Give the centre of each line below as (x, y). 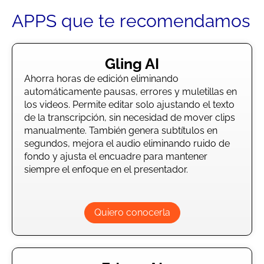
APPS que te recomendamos (131, 21)
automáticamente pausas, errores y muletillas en (131, 92)
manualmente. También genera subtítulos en (121, 131)
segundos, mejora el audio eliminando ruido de (127, 143)
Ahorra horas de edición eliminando (101, 79)
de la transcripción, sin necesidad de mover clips (130, 118)
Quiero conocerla (132, 212)
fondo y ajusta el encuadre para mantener (116, 156)
